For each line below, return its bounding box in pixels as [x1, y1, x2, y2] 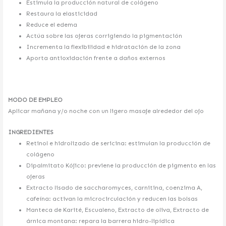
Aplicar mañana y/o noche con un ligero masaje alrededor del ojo [8, 107, 204, 115]
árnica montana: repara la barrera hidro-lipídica [26, 217, 175, 225]
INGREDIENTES [8, 129, 54, 136]
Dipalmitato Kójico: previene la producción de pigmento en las [26, 162, 216, 169]
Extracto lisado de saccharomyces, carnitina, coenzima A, [26, 184, 202, 192]
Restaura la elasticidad [26, 10, 97, 18]
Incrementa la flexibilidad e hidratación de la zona [26, 43, 181, 51]
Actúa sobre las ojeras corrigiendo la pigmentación [26, 32, 182, 40]
